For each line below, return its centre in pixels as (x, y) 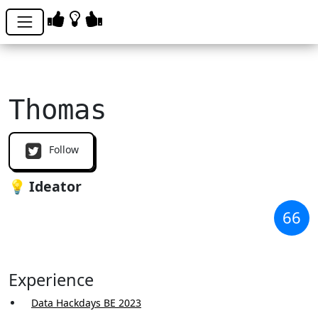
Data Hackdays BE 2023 (86, 302)
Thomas (57, 110)
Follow (62, 150)
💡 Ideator (45, 187)
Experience (51, 279)
